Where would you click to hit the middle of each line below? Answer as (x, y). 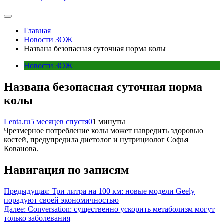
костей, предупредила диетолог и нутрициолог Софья (96, 139)
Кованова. (21, 148)
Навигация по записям (66, 170)
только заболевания (37, 218)
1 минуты (109, 121)
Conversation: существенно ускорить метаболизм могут (121, 209)
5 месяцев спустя (59, 121)
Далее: (15, 209)
